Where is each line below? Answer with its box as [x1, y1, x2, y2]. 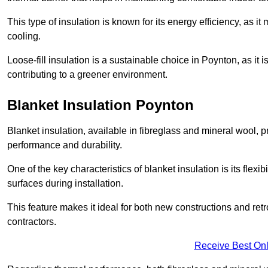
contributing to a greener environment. [7, 69, 167, 80]
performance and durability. [7, 140, 122, 151]
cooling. [7, 31, 41, 42]
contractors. [7, 217, 56, 227]
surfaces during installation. [7, 178, 123, 189]
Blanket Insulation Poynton [7, 97, 194, 114]
